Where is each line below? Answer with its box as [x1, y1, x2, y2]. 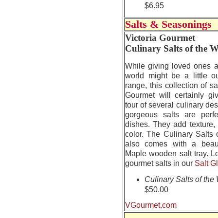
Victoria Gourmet [125, 33, 195, 43]
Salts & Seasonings [125, 18, 212, 30]
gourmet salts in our [125, 159, 195, 167]
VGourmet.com [125, 201, 177, 209]
